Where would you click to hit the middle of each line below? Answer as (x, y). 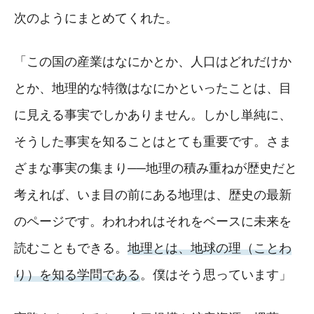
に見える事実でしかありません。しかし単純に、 (153, 115)
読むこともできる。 (71, 248)
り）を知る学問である (77, 274)
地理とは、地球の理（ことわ (210, 248)
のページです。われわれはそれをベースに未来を (153, 221)
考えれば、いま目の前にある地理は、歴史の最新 (153, 194)
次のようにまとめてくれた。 (96, 18)
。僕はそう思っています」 (216, 274)
